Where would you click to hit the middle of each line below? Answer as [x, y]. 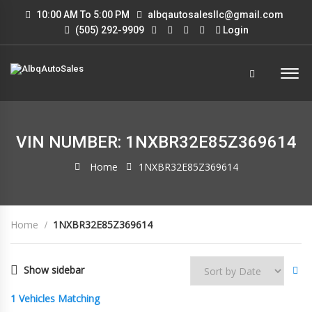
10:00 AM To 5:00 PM [82, 15]
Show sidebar [54, 270]
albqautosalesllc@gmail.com [216, 15]
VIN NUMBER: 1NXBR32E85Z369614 [156, 142]
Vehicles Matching [59, 298]
